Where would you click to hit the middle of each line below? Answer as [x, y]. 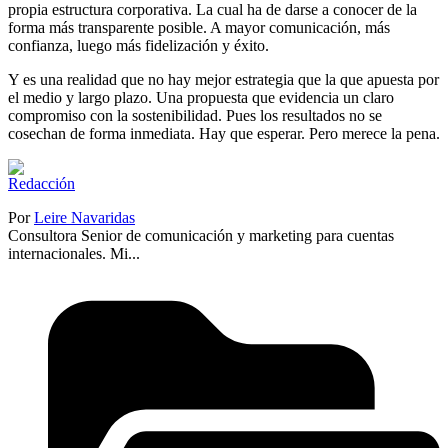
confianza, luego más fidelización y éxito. [138, 45]
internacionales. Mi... [74, 253]
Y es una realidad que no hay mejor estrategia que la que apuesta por [223, 79]
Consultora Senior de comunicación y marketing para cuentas [201, 235]
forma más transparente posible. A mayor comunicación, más [199, 27]
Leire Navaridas [84, 217]
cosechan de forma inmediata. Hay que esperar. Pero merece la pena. [224, 133]
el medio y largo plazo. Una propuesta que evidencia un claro [201, 97]
